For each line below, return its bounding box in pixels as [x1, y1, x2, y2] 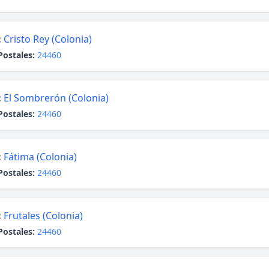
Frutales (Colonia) [4, 209, 83, 222]
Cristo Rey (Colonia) [4, 32, 92, 46]
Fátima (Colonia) [4, 150, 77, 163]
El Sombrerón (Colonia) [4, 91, 109, 104]
